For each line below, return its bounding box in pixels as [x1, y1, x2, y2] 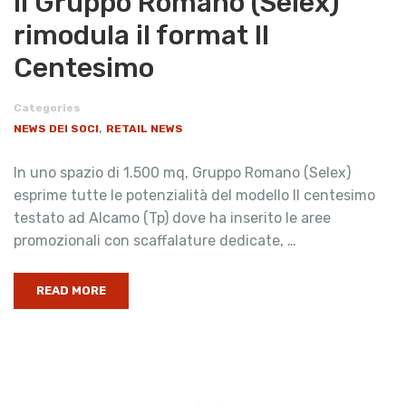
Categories [14, 101, 81, 114]
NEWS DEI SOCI [14, 121, 99, 135]
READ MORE [36, 283, 106, 297]
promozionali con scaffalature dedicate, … [14, 231, 296, 249]
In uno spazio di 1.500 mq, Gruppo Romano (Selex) [14, 163, 351, 181]
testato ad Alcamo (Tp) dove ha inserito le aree [14, 208, 331, 227]
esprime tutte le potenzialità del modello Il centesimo [14, 186, 375, 204]
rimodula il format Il [14, 18, 269, 52]
